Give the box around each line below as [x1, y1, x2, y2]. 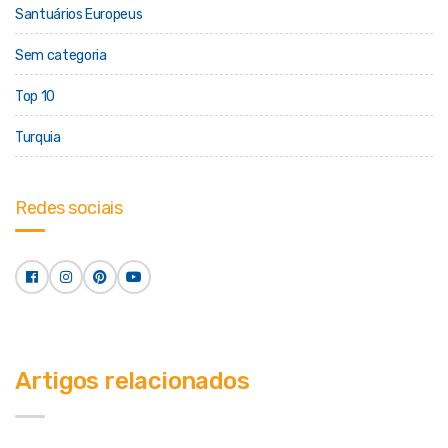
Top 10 [15, 88, 55, 105]
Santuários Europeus [15, 6, 143, 23]
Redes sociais [15, 197, 123, 219]
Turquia [15, 129, 61, 146]
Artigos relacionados [15, 367, 249, 395]
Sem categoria [15, 47, 107, 64]
